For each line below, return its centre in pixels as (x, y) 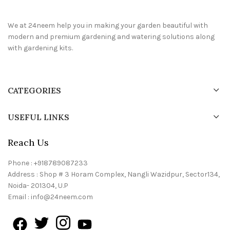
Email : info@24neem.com (50, 197)
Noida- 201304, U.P (38, 185)
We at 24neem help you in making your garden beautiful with (108, 25)
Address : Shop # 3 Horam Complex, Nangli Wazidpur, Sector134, (114, 174)
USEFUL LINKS (39, 117)
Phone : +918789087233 (48, 163)
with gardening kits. (40, 48)
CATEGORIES (34, 90)
